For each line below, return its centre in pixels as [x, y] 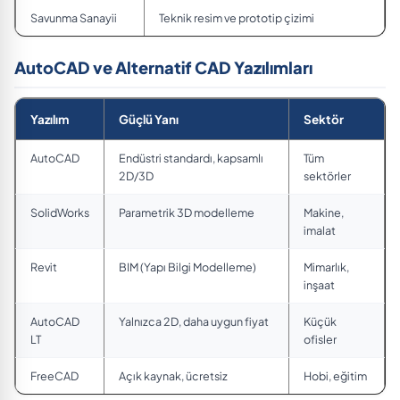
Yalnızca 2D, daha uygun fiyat [194, 321]
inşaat [319, 284]
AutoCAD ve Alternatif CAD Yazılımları [163, 67]
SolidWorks [60, 212]
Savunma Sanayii [74, 17]
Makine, [324, 212]
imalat [320, 230]
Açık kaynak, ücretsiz [173, 375]
